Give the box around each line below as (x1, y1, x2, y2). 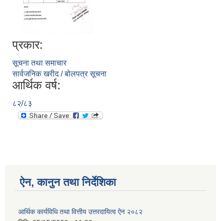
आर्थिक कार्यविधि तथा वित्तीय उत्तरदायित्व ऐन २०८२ (18, 208, 143, 216)
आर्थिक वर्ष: (12, 78, 61, 92)
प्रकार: (12, 38, 43, 52)
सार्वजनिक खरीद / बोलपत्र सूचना (12, 70, 107, 78)
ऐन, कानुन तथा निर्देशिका (20, 176, 116, 189)
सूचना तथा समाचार (12, 59, 67, 68)
